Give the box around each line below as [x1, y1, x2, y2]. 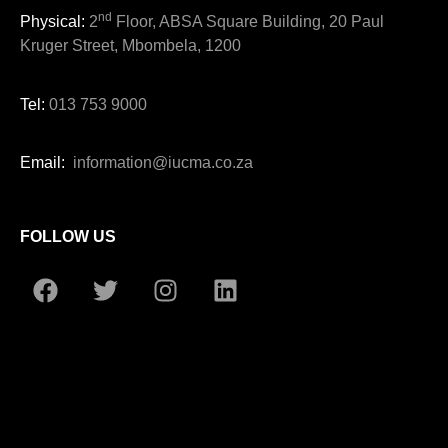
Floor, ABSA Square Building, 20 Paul [112, 13, 384, 31]
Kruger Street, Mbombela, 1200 [20, 37, 241, 55]
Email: [20, 153, 69, 171]
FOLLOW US [20, 228, 116, 246]
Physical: [20, 13, 85, 31]
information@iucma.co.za [69, 153, 253, 171]
